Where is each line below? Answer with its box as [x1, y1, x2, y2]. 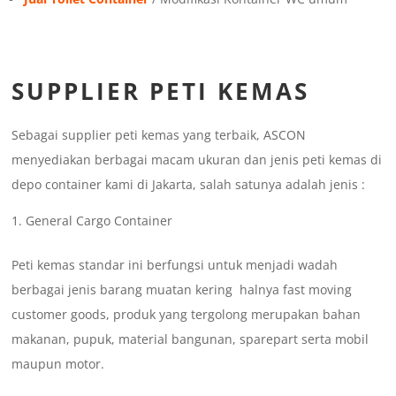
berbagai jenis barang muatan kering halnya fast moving [11, 281, 353, 299]
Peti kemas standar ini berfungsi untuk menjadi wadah [11, 256, 339, 274]
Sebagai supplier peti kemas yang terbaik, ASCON [11, 126, 307, 144]
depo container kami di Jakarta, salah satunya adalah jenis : [11, 176, 366, 194]
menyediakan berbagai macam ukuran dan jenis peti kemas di [11, 151, 383, 169]
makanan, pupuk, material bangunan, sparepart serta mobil [11, 331, 369, 348]
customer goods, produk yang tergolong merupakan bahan [11, 306, 362, 324]
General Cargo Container [26, 212, 173, 230]
